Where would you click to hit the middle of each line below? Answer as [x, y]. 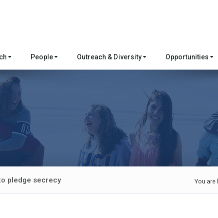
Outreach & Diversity [110, 57]
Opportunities [188, 57]
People [43, 57]
